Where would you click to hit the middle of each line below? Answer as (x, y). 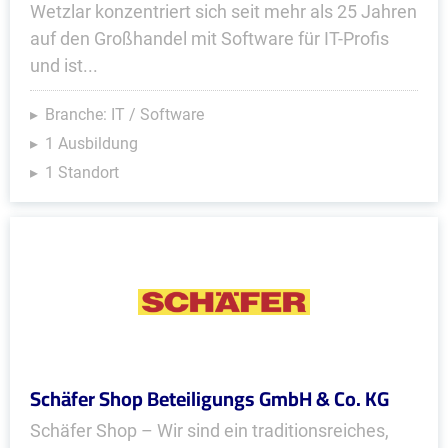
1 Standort (82, 172)
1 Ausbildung (91, 143)
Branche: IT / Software (124, 114)
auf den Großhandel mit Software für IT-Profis (209, 38)
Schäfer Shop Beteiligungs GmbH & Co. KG (209, 398)
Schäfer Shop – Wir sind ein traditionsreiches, (209, 430)
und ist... (64, 65)
